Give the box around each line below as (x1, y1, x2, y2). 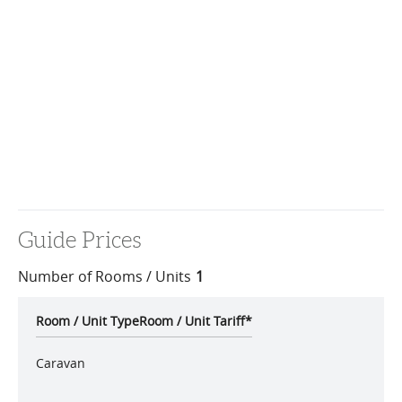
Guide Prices (18, 228, 142, 252)
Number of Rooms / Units (18, 267, 191, 286)
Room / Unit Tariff (139, 312, 245, 329)
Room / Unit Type (36, 312, 139, 329)
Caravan (36, 354, 85, 371)
